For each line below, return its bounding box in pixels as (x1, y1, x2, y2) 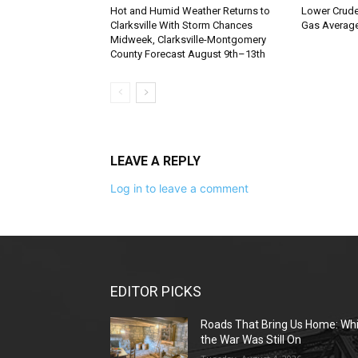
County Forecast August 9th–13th (110, 48, 265, 61)
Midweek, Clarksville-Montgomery (110, 34, 266, 46)
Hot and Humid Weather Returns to (110, 5, 270, 18)
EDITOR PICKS (110, 283, 201, 300)
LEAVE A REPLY (110, 153, 201, 169)
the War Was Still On (201, 333, 302, 347)
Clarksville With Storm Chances (110, 19, 253, 32)
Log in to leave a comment (110, 181, 249, 196)
